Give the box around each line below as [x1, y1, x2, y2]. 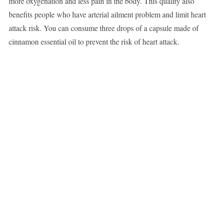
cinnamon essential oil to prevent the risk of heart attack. [8, 36, 179, 47]
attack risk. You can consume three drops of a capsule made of [8, 23, 199, 33]
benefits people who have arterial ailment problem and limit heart [8, 9, 206, 20]
